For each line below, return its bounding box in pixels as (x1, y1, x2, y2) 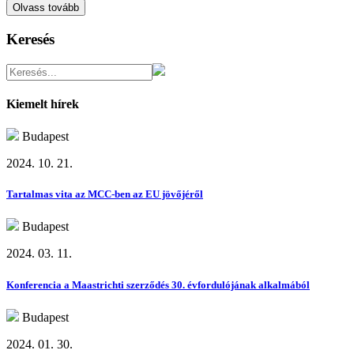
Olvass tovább (13, 2, 79, 14)
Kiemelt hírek (6, 96, 79, 111)
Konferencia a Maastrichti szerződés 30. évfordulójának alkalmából (6, 278, 310, 291)
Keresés (6, 30, 55, 47)
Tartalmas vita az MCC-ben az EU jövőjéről (6, 188, 203, 201)
